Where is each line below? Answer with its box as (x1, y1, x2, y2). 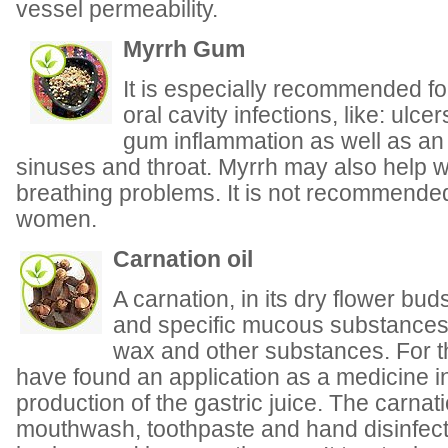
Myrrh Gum (123, 37, 245, 62)
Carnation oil (113, 247, 253, 272)
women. (16, 207, 97, 232)
